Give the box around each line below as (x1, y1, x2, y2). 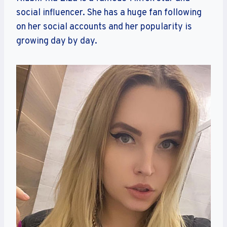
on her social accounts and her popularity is (16, 21, 192, 33)
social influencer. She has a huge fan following (16, 7, 202, 19)
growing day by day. (16, 35, 97, 47)
